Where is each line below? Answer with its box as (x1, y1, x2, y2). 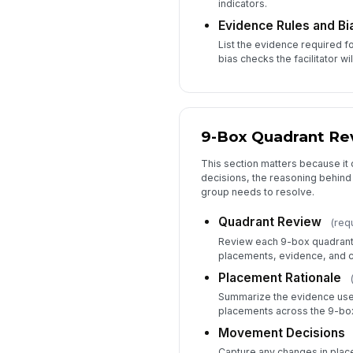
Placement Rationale (217, 269, 341, 285)
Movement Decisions (217, 325, 345, 340)
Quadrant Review (217, 214, 321, 230)
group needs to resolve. (200, 185, 314, 198)
